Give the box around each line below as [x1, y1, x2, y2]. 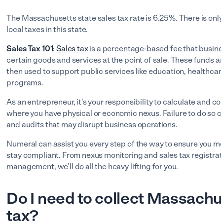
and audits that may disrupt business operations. [6, 120, 178, 129]
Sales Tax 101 [6, 44, 53, 53]
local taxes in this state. [6, 25, 88, 34]
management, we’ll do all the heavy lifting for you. [6, 162, 180, 171]
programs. [6, 78, 45, 87]
